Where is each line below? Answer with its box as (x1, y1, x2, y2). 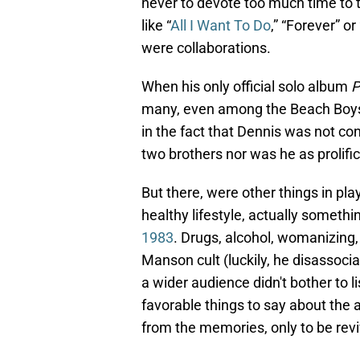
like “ (141, 17, 170, 35)
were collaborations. (141, 39, 271, 57)
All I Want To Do (170, 17, 271, 35)
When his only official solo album (141, 78, 351, 96)
